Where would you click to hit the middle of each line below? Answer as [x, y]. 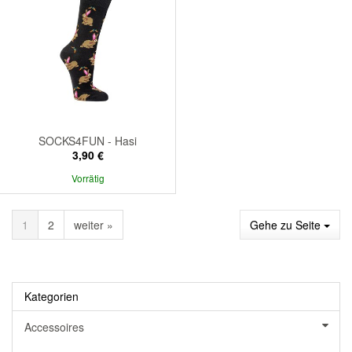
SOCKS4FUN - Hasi [88, 140]
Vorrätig [88, 178]
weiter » [93, 224]
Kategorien [51, 296]
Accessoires [54, 326]
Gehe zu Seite [287, 224]
